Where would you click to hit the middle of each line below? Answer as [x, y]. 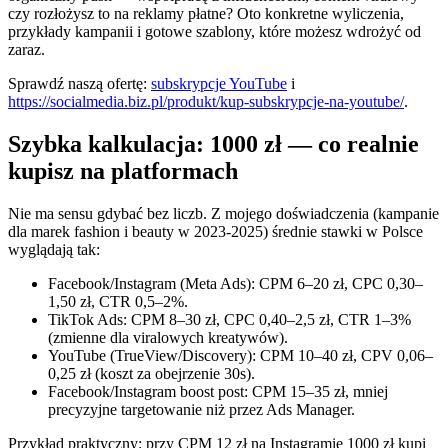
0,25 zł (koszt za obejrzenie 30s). [151, 373]
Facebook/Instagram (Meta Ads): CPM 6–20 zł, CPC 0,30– [235, 283]
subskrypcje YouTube [219, 83]
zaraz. [26, 49]
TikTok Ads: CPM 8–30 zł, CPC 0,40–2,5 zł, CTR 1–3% [229, 319]
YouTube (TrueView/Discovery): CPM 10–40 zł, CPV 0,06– [240, 355]
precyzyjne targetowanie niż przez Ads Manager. [201, 409]
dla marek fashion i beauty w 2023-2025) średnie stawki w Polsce [215, 231]
